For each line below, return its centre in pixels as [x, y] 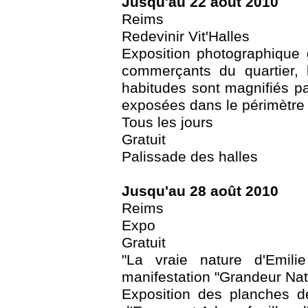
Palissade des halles [190, 156]
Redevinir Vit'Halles [186, 36]
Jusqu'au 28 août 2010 [200, 191]
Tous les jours [167, 122]
